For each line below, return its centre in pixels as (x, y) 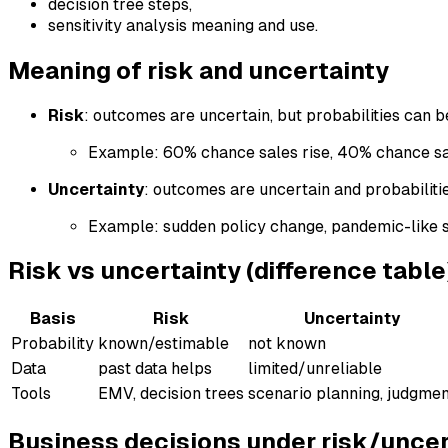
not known (287, 344)
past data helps (155, 369)
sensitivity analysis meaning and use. (183, 25)
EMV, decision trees (171, 394)
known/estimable (163, 344)
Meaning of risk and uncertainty (198, 70)
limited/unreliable (315, 369)
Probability (52, 344)
